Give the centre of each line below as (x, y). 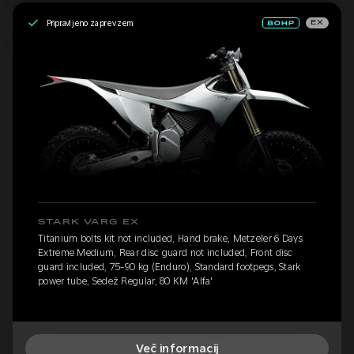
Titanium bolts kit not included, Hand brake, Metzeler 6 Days (170, 239)
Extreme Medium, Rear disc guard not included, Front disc (166, 253)
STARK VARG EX (89, 222)
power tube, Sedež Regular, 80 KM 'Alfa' (126, 282)
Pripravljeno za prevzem (90, 23)
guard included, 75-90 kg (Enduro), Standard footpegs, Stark (169, 267)
